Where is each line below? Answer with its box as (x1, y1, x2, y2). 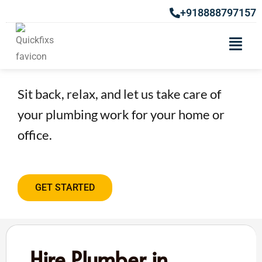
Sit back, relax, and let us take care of (18, 85, 221, 102)
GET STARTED (35, 181, 95, 193)
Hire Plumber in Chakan (18, 47, 178, 68)
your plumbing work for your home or (18, 106, 225, 122)
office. (18, 126, 52, 143)
